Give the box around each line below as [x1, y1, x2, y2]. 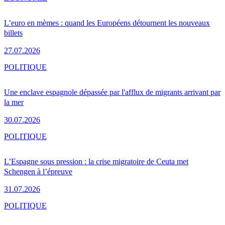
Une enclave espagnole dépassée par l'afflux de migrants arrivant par [4, 87, 220, 96]
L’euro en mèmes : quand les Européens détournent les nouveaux [4, 18, 210, 27]
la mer [4, 97, 24, 106]
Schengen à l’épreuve [4, 167, 72, 176]
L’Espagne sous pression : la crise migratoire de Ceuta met [4, 157, 188, 166]
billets [4, 28, 23, 37]
